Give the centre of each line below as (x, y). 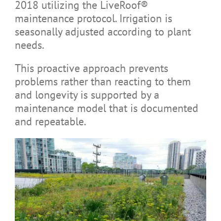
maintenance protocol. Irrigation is (93, 18)
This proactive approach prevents (91, 68)
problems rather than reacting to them (103, 81)
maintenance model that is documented (106, 108)
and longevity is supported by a (87, 94)
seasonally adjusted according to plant (103, 31)
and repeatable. (50, 121)
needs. (29, 45)
